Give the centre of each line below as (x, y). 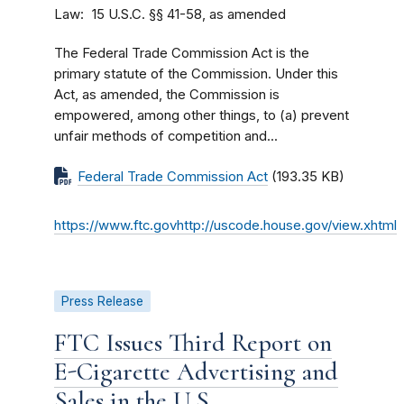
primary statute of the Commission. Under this (196, 74)
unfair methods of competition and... (166, 136)
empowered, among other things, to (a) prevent (202, 115)
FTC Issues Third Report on (193, 343)
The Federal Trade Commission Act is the (182, 53)
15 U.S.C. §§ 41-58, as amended (189, 14)
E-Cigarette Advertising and (196, 372)
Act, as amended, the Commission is (167, 95)
